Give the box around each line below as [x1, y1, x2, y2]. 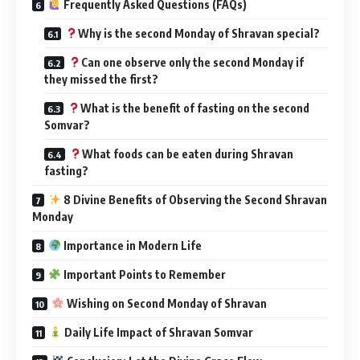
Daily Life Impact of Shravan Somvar [61, 325, 253, 339]
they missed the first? [44, 72, 158, 86]
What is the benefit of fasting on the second [80, 100, 309, 115]
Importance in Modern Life [60, 238, 202, 252]
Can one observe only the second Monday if [80, 55, 304, 69]
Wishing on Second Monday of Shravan [63, 296, 267, 310]
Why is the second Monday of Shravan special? [77, 26, 320, 40]
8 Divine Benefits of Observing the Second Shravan [60, 192, 327, 207]
